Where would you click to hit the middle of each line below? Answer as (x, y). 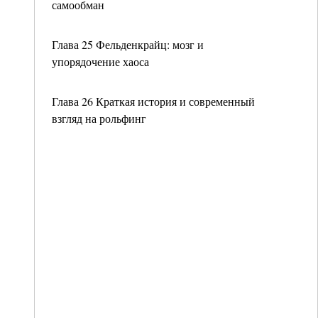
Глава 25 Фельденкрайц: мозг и (128, 44)
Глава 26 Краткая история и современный (153, 101)
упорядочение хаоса (100, 61)
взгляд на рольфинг (99, 118)
